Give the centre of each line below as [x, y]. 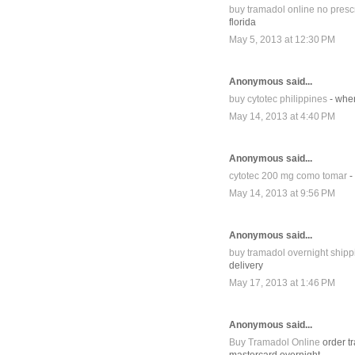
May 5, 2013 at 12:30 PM [282, 40]
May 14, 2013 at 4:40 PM [282, 117]
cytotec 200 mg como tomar [288, 176]
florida [242, 23]
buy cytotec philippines [278, 99]
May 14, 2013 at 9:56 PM [282, 194]
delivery [246, 266]
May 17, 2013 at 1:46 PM [282, 283]
